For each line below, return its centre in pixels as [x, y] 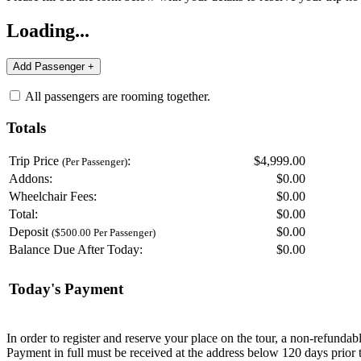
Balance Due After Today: [76, 250]
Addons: [31, 179]
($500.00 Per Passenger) [104, 233]
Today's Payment [66, 289]
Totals [26, 127]
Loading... [48, 30]
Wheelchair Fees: [53, 197]
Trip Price [35, 161]
